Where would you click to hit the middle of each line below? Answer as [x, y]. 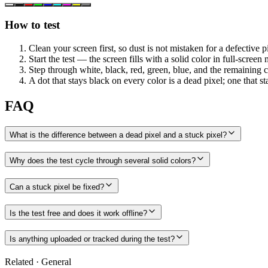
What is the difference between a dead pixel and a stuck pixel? [118, 135]
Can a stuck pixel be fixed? [57, 187]
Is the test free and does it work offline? [78, 213]
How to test [32, 25]
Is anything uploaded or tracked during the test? [92, 239]
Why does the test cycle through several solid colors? [103, 161]
